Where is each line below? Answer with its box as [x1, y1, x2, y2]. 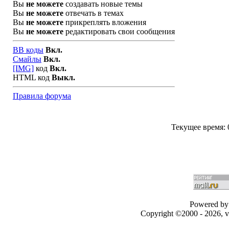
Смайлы [13, 55, 41, 63]
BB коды [13, 45, 43, 54]
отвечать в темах [63, 9, 124, 17]
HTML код [13, 73, 52, 82]
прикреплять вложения [63, 18, 146, 27]
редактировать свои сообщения [63, 27, 175, 36]
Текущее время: [171, 123, 227, 131]
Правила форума [13, 91, 71, 100]
